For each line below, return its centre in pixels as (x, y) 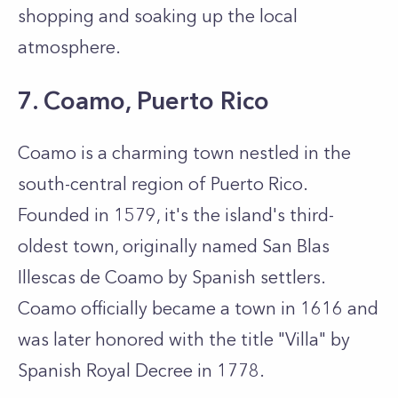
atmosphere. (69, 47)
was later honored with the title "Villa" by (184, 339)
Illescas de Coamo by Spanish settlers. (171, 277)
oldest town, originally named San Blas (174, 246)
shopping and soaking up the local (158, 16)
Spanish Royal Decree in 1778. (141, 370)
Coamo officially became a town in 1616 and (198, 308)
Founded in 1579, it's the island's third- (176, 215)
